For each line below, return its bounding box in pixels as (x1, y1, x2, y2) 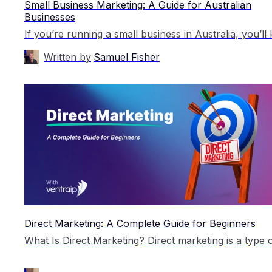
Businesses (24, 10, 75, 23)
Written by (44, 50, 91, 63)
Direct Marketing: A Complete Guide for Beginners (24, 217, 256, 229)
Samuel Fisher (93, 50, 160, 63)
